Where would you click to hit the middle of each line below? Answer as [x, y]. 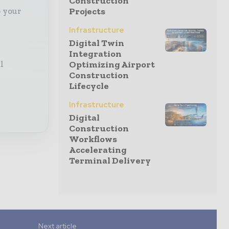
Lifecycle [89, 86]
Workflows [93, 139]
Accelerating [98, 150]
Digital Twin [97, 43]
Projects [87, 11]
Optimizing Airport [112, 64]
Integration [95, 54]
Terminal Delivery [110, 161]
